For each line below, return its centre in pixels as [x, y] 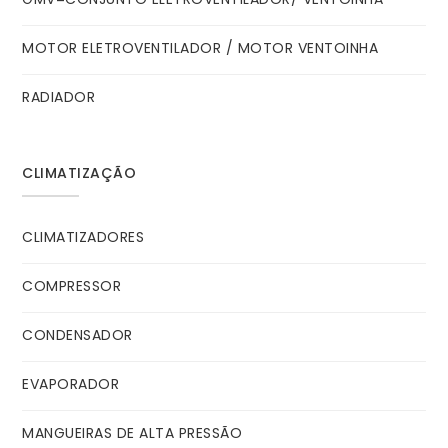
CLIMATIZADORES [83, 237]
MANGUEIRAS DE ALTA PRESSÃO [132, 433]
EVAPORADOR [71, 384]
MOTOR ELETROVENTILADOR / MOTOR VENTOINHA [200, 48]
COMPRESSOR [72, 286]
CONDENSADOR [77, 335]
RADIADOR [59, 97]
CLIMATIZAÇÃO [79, 173]
